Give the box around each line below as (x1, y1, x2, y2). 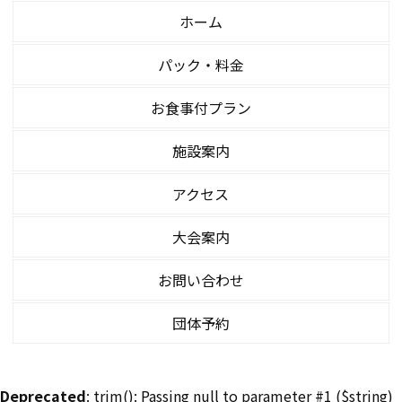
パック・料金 (157, 53, 244, 75)
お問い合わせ (157, 268, 244, 291)
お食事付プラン (150, 96, 251, 118)
